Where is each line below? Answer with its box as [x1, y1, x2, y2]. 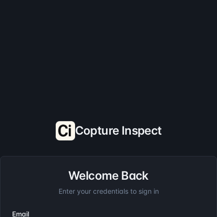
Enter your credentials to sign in [58, 187, 159, 195]
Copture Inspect [75, 124, 162, 138]
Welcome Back [68, 169, 149, 183]
